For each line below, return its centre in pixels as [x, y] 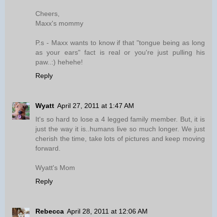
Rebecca [50, 211]
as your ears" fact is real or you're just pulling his [120, 53]
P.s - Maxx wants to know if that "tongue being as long [120, 43]
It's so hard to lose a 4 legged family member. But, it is [120, 119]
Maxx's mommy [59, 23]
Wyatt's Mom [55, 168]
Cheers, [47, 14]
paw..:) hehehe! [59, 62]
